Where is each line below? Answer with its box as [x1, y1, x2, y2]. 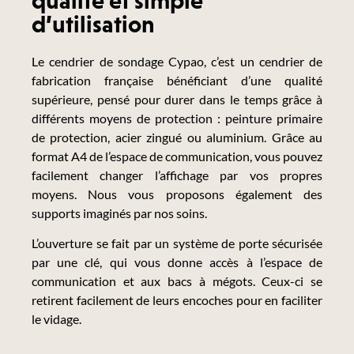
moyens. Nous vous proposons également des [32, 186, 322, 202]
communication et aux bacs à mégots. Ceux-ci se [32, 273, 322, 289]
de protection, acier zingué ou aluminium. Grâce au [32, 130, 322, 145]
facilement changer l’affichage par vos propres [32, 168, 322, 183]
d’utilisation [32, 11, 155, 38]
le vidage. [32, 311, 81, 327]
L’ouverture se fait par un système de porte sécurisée [32, 235, 322, 251]
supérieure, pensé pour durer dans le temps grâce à [32, 92, 322, 107]
